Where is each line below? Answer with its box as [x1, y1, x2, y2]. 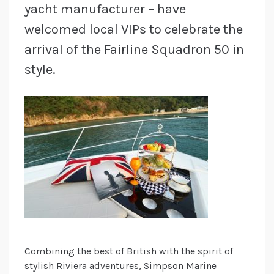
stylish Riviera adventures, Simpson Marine [24, 260, 217, 272]
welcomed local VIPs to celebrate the [24, 21, 243, 38]
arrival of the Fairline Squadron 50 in [24, 42, 244, 58]
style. [24, 62, 56, 78]
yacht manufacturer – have [24, 1, 186, 18]
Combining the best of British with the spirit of [24, 245, 233, 257]
